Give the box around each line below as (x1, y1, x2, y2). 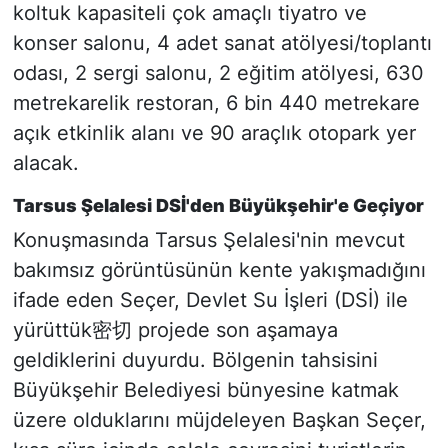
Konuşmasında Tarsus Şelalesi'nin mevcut (12, 227, 405, 252)
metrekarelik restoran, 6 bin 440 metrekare (12, 91, 420, 116)
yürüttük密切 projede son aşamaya (12, 317, 338, 342)
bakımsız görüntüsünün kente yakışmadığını (12, 257, 426, 282)
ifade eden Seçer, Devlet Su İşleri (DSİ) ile (12, 287, 408, 312)
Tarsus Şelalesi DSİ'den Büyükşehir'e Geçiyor (12, 195, 424, 217)
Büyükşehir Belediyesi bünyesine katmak (12, 377, 399, 402)
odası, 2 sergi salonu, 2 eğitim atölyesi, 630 (12, 61, 424, 86)
